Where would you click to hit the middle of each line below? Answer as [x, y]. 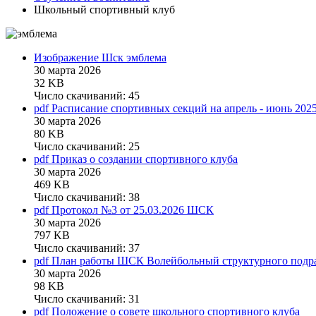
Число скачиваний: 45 [87, 96]
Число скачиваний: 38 [87, 197]
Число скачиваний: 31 [87, 299]
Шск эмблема [134, 58]
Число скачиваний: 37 [87, 248]
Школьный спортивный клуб [104, 10]
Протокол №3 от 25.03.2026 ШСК [133, 210]
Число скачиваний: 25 [87, 147]
